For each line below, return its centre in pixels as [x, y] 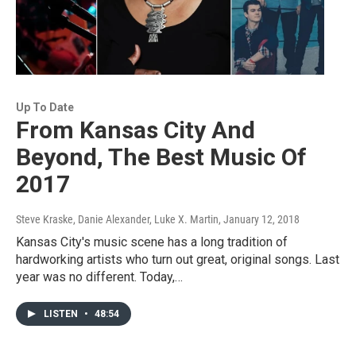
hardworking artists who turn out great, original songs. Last [178, 260]
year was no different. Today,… [99, 277]
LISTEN [62, 314]
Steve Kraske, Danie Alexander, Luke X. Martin [117, 220]
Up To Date [45, 108]
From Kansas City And [135, 130]
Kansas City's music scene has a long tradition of [152, 242]
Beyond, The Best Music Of [161, 157]
